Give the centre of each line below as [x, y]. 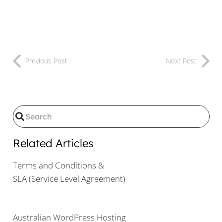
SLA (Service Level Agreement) [69, 179]
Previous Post [46, 60]
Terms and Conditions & [58, 166]
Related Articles [53, 143]
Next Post [181, 60]
